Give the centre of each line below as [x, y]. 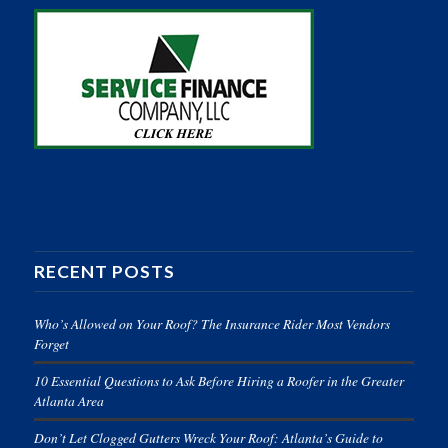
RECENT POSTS [104, 272]
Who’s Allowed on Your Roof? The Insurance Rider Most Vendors [211, 324]
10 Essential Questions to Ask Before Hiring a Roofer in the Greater [218, 381]
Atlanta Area [68, 401]
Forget [51, 344]
